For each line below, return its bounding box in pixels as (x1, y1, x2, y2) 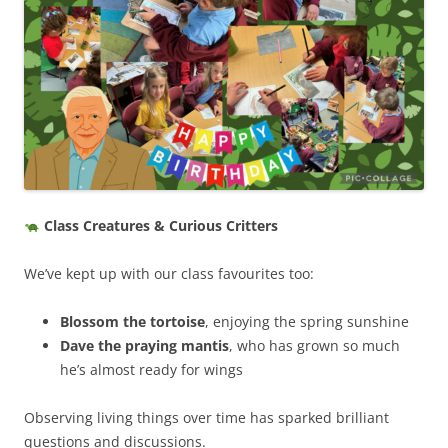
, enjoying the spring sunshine (205, 311, 409, 331)
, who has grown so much (229, 335, 400, 355)
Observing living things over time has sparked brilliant (24, 407, 389, 427)
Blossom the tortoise (60, 311, 205, 331)
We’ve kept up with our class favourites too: (24, 263, 314, 283)
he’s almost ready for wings (60, 359, 243, 379)
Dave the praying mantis (60, 335, 229, 355)
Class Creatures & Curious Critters (39, 215, 278, 235)
